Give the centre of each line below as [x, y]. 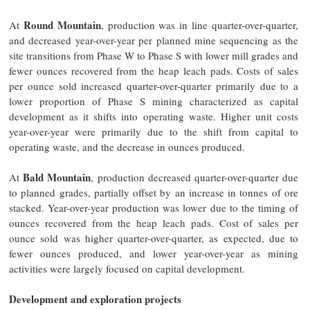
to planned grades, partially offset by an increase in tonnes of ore [154, 192]
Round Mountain [62, 25]
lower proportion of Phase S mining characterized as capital [154, 101]
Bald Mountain [57, 177]
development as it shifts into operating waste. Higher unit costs [154, 116]
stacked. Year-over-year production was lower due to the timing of [154, 207]
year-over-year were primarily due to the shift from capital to [154, 131]
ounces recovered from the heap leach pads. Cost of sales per [154, 222]
